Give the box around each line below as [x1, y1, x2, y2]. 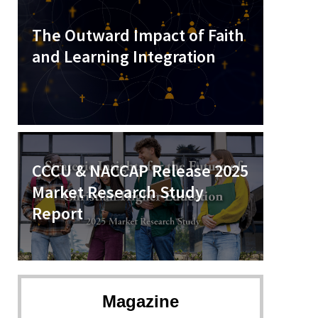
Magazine [102, 292, 180, 311]
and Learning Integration [32, 45, 216, 67]
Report [32, 202, 84, 224]
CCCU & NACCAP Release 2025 [32, 160, 249, 182]
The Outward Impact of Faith [32, 24, 245, 46]
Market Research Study [32, 181, 204, 203]
